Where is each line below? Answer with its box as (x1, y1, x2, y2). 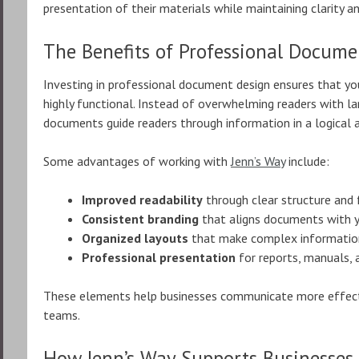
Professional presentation (82, 249, 236, 265)
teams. (43, 307, 80, 323)
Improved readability (82, 192, 203, 208)
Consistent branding (82, 211, 199, 227)
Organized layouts (82, 230, 188, 246)
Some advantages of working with (43, 153, 231, 169)
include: (285, 153, 329, 169)
